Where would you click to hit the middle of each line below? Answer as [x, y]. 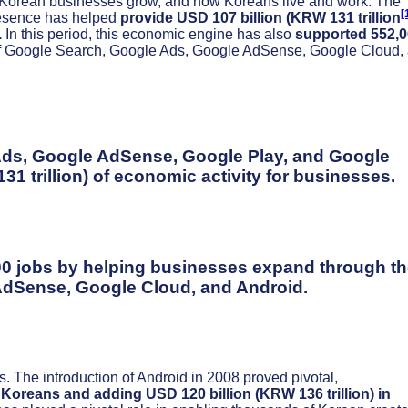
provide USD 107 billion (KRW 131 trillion [260, 18]
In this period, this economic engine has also [148, 35]
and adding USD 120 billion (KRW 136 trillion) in [227, 393]
